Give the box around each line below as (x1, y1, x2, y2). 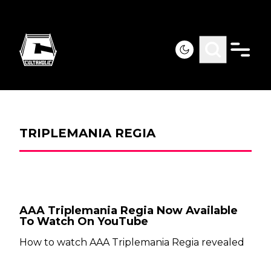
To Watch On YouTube (19, 215, 148, 228)
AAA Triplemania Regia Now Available (19, 204, 238, 217)
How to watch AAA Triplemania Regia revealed (19, 237, 244, 248)
